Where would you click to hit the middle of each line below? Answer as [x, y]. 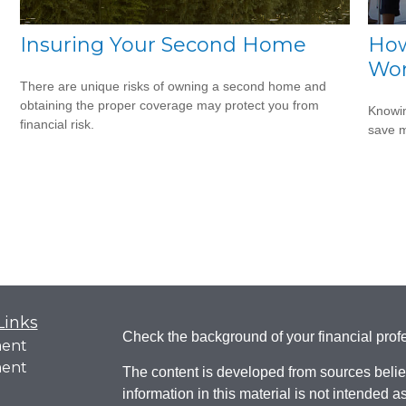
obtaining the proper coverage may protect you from [170, 106]
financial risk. [58, 125]
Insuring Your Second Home [164, 45]
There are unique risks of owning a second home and [174, 87]
